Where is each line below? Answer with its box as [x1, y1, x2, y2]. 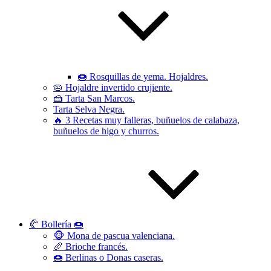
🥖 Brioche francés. [53, 241, 128, 252]
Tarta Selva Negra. [53, 104, 125, 114]
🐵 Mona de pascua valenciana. [53, 230, 175, 241]
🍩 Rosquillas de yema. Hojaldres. [77, 71, 208, 82]
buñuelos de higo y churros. [53, 126, 159, 136]
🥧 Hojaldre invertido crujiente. [53, 82, 172, 93]
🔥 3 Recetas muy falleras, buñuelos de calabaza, [53, 115, 240, 125]
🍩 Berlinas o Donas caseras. [53, 252, 163, 263]
